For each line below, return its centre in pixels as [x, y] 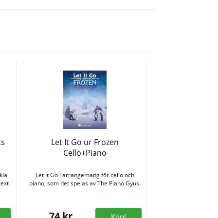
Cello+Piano [85, 153]
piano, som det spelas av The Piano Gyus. [85, 183]
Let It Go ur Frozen [85, 142]
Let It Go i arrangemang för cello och [85, 175]
